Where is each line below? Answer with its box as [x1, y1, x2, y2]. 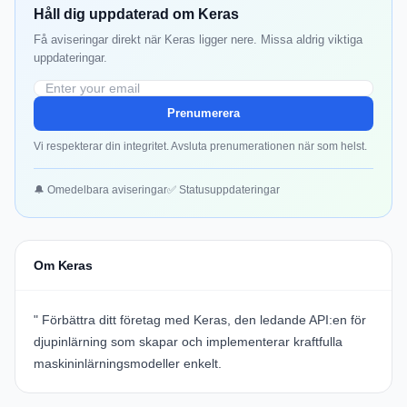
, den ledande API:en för [227, 313, 366, 328]
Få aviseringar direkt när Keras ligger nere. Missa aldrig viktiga [34, 33, 362, 47]
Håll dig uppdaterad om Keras [34, 6, 239, 23]
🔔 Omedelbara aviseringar [34, 184, 167, 197]
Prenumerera [167, 106, 240, 121]
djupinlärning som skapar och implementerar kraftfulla [34, 334, 342, 350]
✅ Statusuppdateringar [167, 184, 280, 197]
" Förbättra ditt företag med [34, 313, 194, 328]
